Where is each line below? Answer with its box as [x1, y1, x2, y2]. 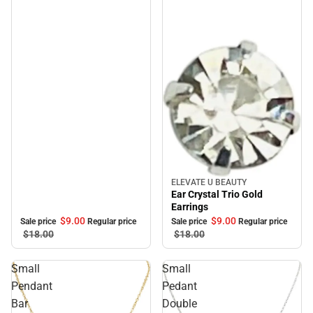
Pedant [162, 279, 197, 293]
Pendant [11, 279, 52, 293]
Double [162, 296, 197, 310]
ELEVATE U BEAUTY [171, 177, 247, 187]
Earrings [171, 201, 208, 212]
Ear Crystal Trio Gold [171, 188, 263, 200]
